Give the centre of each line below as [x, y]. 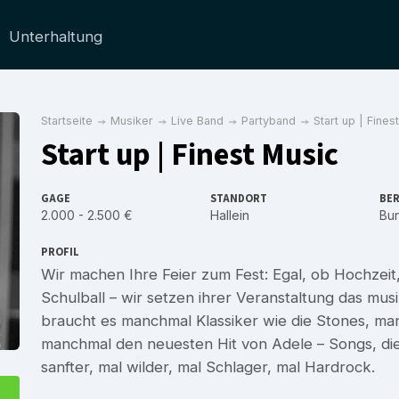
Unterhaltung [56, 37]
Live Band [197, 121]
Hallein [230, 215]
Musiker [132, 121]
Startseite [67, 121]
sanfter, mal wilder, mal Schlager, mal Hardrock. [208, 366]
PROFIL [60, 252]
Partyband [269, 121]
